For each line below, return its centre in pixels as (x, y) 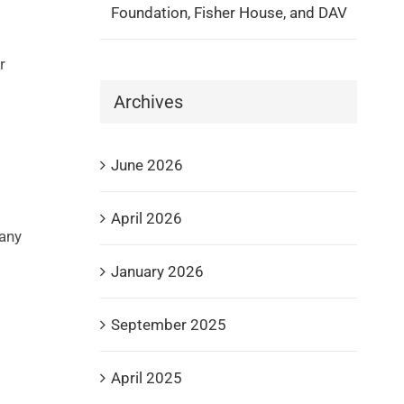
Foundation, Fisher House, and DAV (229, 12)
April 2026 (146, 218)
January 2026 (157, 271)
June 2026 (147, 165)
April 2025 (146, 377)
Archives (148, 101)
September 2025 (168, 324)
